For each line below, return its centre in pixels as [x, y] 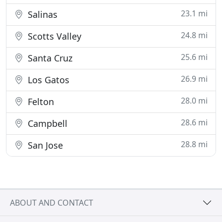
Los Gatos [47, 80]
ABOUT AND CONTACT [52, 202]
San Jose [44, 145]
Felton [40, 102]
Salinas [41, 14]
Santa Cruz [49, 58]
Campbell [46, 123]
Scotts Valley [53, 36]
